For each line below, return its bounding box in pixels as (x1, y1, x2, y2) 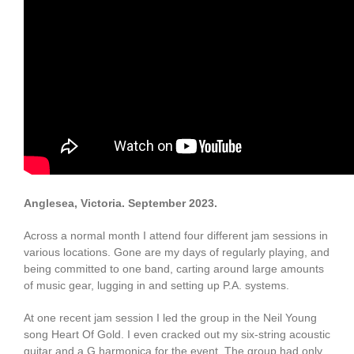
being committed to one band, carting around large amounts (23, 262, 324, 276)
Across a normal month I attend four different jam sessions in (23, 229, 328, 243)
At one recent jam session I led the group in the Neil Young (23, 311, 317, 325)
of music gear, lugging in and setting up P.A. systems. (23, 279, 289, 292)
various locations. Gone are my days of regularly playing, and (23, 246, 330, 259)
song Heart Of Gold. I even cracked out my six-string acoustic (23, 328, 330, 341)
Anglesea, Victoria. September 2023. (23, 197, 217, 210)
